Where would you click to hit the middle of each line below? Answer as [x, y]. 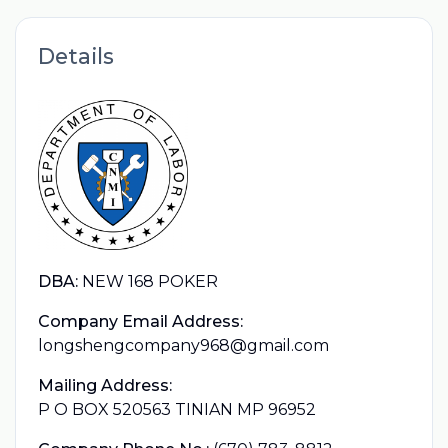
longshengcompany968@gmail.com [183, 345]
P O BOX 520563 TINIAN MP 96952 [176, 409]
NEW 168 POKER [149, 281]
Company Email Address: [140, 321]
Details [75, 55]
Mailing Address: [104, 385]
